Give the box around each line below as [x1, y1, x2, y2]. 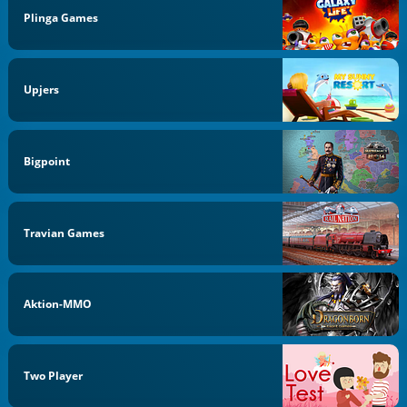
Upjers [24, 82, 60, 98]
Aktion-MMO [24, 296, 93, 313]
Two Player [24, 368, 84, 384]
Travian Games [24, 224, 105, 241]
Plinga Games [24, 10, 99, 26]
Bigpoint [24, 153, 71, 169]
